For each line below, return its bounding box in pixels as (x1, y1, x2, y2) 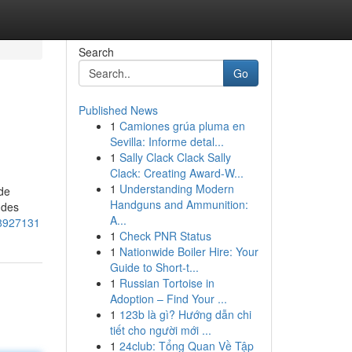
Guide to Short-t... (109, 259, 199, 275)
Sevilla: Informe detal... (109, 134, 224, 149)
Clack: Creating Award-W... (109, 165, 244, 181)
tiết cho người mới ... (109, 322, 211, 338)
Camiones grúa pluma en (119, 118, 245, 134)
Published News (78, 102, 158, 118)
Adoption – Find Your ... (109, 291, 227, 306)
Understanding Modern (119, 181, 234, 196)
